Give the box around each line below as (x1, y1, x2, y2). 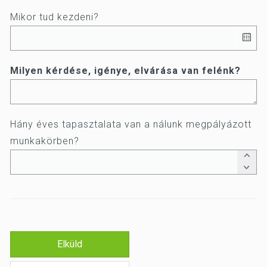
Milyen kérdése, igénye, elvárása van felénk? (10, 65, 241, 76)
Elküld (57, 238, 82, 250)
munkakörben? (10, 135, 79, 147)
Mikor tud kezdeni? (10, 11, 99, 23)
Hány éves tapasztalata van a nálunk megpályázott (10, 119, 252, 130)
